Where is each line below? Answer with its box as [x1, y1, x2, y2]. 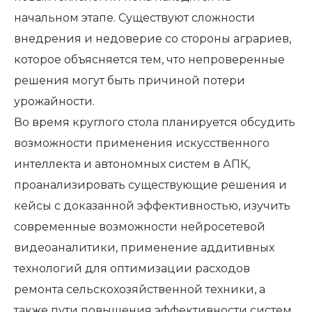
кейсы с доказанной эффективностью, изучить [14, 199, 290, 212]
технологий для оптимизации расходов [14, 262, 250, 275]
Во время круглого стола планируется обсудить [14, 116, 295, 129]
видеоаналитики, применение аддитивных [14, 241, 274, 254]
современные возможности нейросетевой [14, 220, 265, 233]
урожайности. [14, 95, 95, 108]
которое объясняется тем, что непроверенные [14, 53, 285, 66]
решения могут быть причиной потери [14, 74, 245, 87]
